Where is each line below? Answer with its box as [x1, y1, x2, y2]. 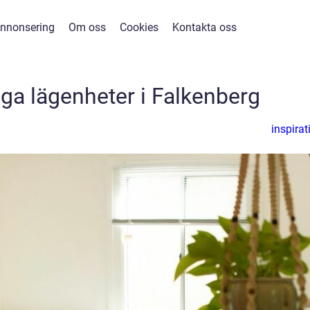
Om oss [68, 21, 106, 34]
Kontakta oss [172, 21, 237, 34]
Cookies [119, 21, 158, 34]
